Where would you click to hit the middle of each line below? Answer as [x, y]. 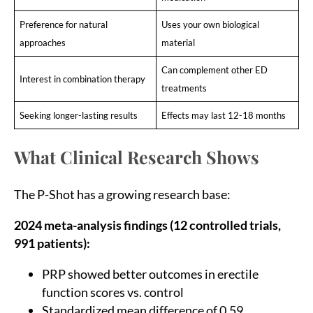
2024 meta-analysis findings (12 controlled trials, [147, 225]
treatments [184, 88]
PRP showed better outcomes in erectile [150, 274]
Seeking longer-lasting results [78, 115]
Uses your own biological [210, 24]
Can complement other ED [214, 70]
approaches [42, 42]
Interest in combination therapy [82, 79]
